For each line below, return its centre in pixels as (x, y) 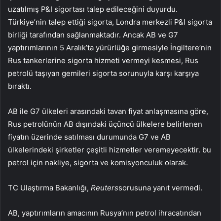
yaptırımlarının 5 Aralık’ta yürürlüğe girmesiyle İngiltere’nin (110, 47)
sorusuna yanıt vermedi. (160, 187)
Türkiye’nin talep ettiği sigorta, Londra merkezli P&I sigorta (110, 22)
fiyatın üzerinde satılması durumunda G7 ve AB (89, 137)
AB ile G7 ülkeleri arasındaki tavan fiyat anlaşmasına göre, (108, 111)
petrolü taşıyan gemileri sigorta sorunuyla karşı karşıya (103, 73)
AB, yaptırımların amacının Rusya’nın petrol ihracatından (105, 213)
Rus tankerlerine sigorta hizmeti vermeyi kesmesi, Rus (103, 60)
